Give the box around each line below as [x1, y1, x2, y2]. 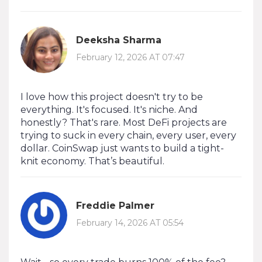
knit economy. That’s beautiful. [20, 155, 164, 167]
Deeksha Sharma [76, 35, 161, 46]
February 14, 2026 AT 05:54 [76, 218, 184, 229]
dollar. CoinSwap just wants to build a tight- [20, 142, 224, 154]
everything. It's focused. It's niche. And [20, 104, 198, 115]
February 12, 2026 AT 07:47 [76, 52, 185, 63]
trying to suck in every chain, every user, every [20, 129, 236, 141]
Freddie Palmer [76, 200, 154, 212]
